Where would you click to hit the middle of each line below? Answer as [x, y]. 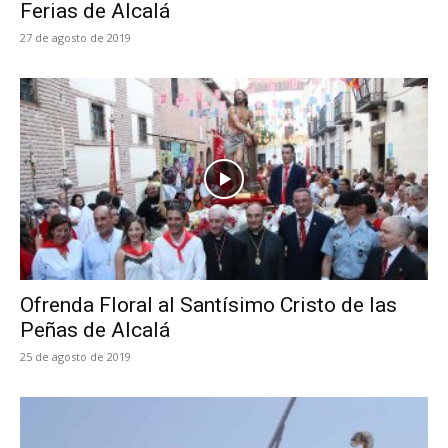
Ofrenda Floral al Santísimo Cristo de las [208, 304]
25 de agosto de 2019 [75, 356]
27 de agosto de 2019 [75, 38]
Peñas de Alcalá [95, 329]
